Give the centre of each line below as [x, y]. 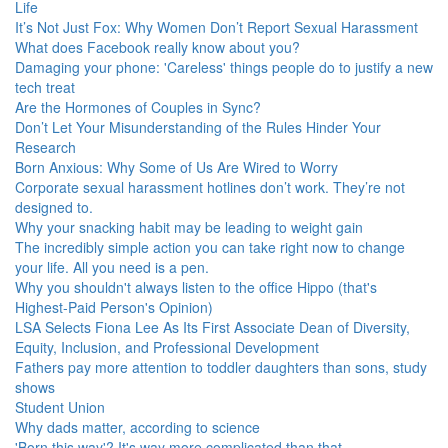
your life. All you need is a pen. [112, 267]
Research [45, 147]
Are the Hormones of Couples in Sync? [138, 107]
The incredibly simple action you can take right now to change [210, 247]
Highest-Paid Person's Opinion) [114, 307]
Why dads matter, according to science [137, 427]
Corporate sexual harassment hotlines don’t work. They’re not [210, 187]
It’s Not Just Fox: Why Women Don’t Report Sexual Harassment [216, 27]
